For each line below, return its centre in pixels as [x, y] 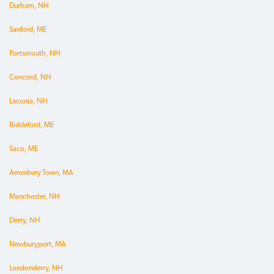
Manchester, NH [35, 197]
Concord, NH [30, 78]
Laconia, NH [28, 102]
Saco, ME [24, 150]
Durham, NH [29, 6]
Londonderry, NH [36, 269]
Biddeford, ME [31, 126]
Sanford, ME [28, 30]
